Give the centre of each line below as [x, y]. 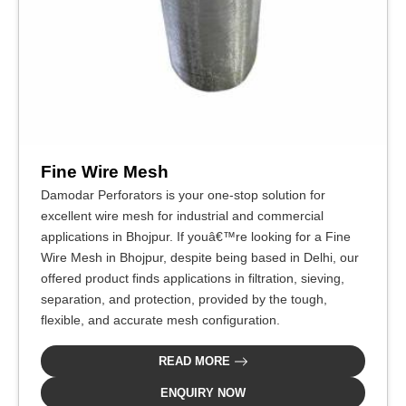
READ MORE [196, 361]
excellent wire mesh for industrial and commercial [182, 215]
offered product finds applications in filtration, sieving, [193, 278]
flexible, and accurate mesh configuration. [160, 319]
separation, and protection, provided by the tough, [184, 299]
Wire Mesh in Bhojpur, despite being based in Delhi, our [200, 257]
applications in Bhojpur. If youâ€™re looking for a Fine [196, 236]
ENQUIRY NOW [203, 392]
